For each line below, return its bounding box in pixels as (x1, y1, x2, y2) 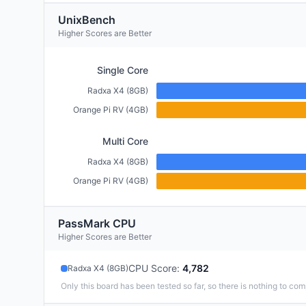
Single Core (97, 64, 148, 76)
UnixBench (58, 13, 115, 27)
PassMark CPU (58, 217, 136, 230)
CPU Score (128, 262, 177, 274)
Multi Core (102, 135, 148, 147)
